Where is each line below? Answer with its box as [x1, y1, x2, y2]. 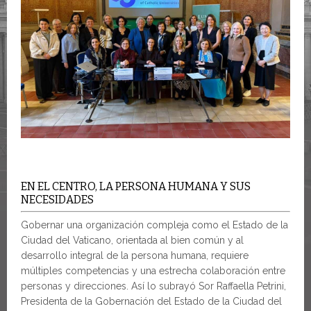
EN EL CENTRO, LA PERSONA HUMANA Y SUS [21, 180, 251, 193]
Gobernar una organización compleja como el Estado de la [21, 219, 288, 230]
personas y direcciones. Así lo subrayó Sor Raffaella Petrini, [21, 280, 286, 292]
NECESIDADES [21, 193, 94, 206]
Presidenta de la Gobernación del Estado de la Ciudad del [21, 296, 282, 307]
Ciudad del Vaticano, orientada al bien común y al [21, 235, 244, 246]
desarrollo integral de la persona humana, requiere [21, 250, 249, 261]
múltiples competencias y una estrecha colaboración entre [21, 265, 285, 276]
